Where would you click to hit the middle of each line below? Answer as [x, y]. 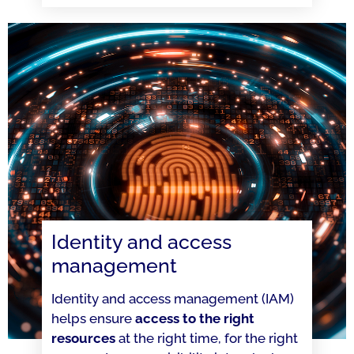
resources [83, 338]
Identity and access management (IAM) [172, 299]
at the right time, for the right [206, 338]
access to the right [194, 318]
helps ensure [93, 318]
